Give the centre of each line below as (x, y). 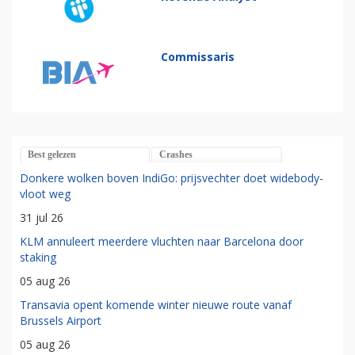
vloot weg (45, 194)
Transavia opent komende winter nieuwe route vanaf (156, 305)
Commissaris (198, 57)
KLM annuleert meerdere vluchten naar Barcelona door (162, 242)
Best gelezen (52, 155)
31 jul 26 (42, 218)
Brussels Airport (61, 321)
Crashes (176, 155)
